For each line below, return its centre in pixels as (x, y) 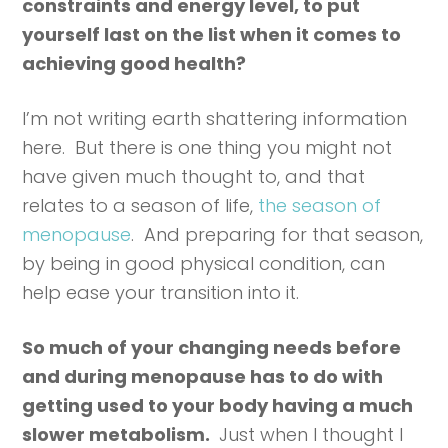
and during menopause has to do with (203, 376)
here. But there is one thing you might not (207, 147)
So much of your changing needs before (212, 347)
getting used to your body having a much (218, 405)
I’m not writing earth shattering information (215, 118)
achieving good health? (138, 63)
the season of (320, 205)
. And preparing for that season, (277, 234)
